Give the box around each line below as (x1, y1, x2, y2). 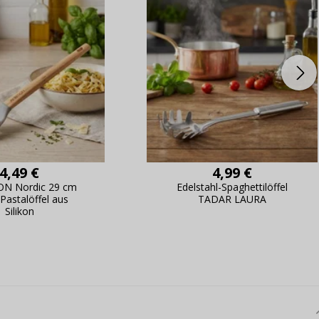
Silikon (4, 204, 34, 219)
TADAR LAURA (198, 192, 267, 206)
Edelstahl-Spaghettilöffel (177, 180, 288, 194)
